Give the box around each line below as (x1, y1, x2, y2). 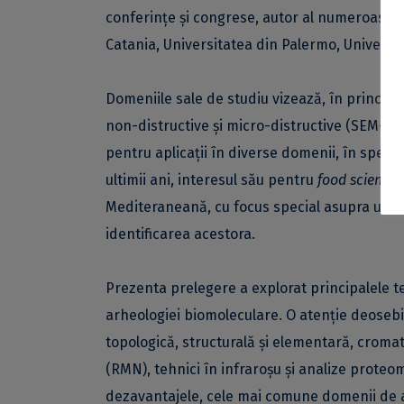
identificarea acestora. (106, 225, 255, 243)
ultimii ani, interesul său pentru (106, 171, 317, 188)
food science (317, 171, 397, 188)
